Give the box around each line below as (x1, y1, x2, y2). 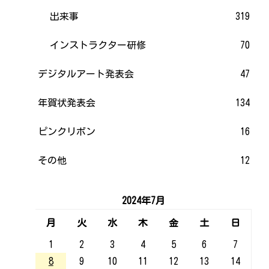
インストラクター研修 (50, 40, 147, 50)
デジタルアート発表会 (38, 68, 134, 79)
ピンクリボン (38, 126, 96, 136)
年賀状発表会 (38, 97, 96, 107)
